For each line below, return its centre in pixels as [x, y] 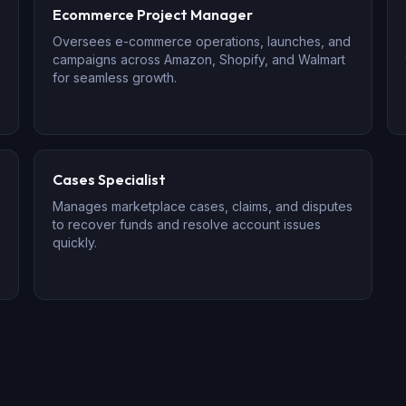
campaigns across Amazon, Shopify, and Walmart [199, 59]
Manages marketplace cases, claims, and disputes [203, 206]
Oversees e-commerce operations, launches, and [202, 41]
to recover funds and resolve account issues [187, 224]
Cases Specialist [110, 179]
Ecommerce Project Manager [153, 14]
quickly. [75, 242]
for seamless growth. [115, 77]
